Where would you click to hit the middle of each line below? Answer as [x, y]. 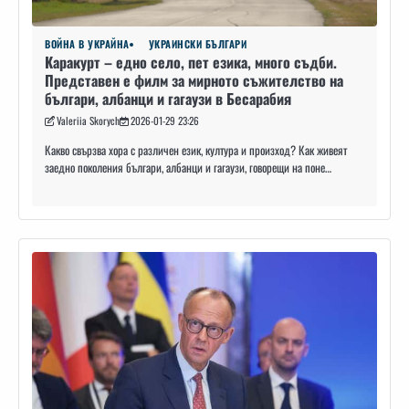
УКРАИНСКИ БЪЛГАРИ [197, 44]
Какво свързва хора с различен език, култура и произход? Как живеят [196, 151]
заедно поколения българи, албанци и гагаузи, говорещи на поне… [188, 168]
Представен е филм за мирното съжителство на [194, 81]
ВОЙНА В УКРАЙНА [87, 44]
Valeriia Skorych [88, 121]
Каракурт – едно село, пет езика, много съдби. [191, 63]
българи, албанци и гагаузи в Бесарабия [168, 99]
